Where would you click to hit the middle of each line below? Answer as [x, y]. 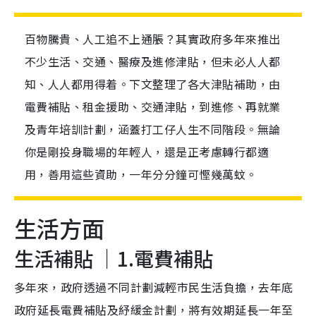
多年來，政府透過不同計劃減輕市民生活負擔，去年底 [154, 287]
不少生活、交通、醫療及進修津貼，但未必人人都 [153, 62]
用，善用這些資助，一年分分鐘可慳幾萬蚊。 [141, 175]
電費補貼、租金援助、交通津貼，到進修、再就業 [153, 107]
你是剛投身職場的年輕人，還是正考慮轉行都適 [147, 152]
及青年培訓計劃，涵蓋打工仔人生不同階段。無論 [153, 129]
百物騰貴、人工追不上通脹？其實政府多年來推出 [153, 39]
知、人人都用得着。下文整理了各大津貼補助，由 [153, 84]
